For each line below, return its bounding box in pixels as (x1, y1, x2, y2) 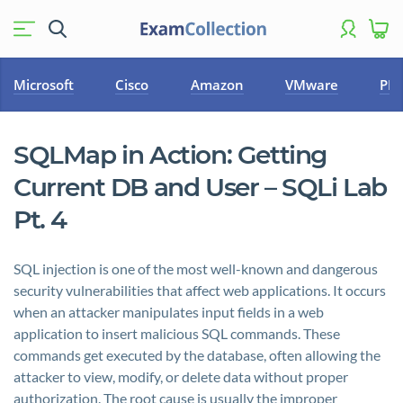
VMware (284, 76, 338, 94)
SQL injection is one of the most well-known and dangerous (13, 260, 378, 277)
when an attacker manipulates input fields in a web (13, 303, 324, 320)
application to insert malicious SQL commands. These (13, 325, 340, 342)
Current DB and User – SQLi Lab (13, 172, 388, 202)
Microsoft (13, 76, 74, 94)
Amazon (190, 76, 244, 94)
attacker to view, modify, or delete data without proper (13, 368, 348, 385)
